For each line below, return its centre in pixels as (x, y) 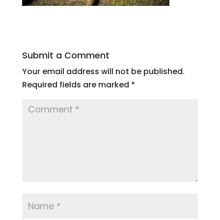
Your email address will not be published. (103, 71)
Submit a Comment (66, 55)
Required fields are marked (76, 85)
